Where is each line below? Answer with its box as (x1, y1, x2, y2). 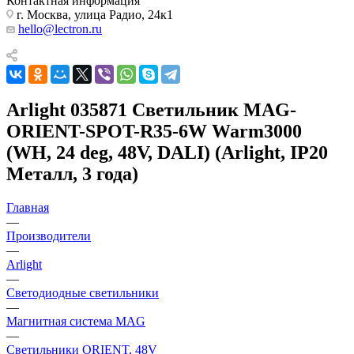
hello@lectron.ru (18, 21, 102, 36)
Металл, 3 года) (6, 163, 138, 184)
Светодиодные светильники (6, 285, 159, 299)
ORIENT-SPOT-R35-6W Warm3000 (6, 120, 302, 141)
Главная (6, 200, 49, 214)
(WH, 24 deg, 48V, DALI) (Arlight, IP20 (6, 141, 328, 163)
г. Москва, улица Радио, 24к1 (13, 7, 173, 21)
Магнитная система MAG (6, 314, 145, 328)
